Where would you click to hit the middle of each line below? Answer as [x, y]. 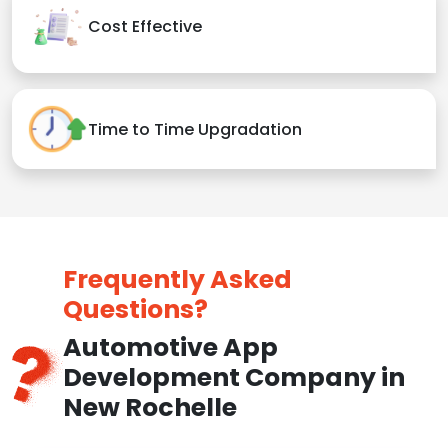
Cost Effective [145, 27]
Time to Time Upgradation [195, 129]
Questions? [135, 310]
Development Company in [233, 378]
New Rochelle [149, 408]
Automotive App [170, 348]
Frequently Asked [177, 280]
